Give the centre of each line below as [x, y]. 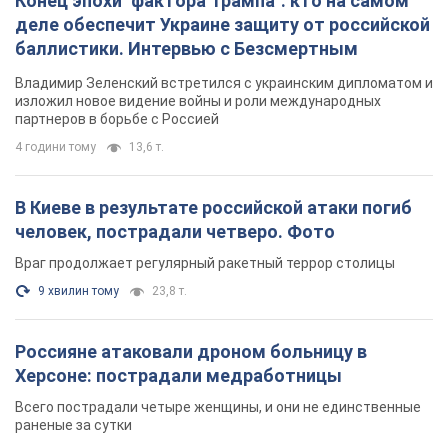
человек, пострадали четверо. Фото [175, 232]
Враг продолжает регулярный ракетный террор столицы [205, 263]
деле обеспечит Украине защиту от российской [222, 25]
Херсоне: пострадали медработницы [178, 376]
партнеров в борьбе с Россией [117, 119]
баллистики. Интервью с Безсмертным [186, 49]
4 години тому [55, 147]
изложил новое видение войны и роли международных [198, 101]
